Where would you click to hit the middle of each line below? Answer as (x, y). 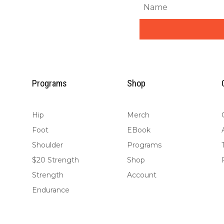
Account (141, 175)
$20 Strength (56, 160)
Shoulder (48, 145)
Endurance (51, 190)
